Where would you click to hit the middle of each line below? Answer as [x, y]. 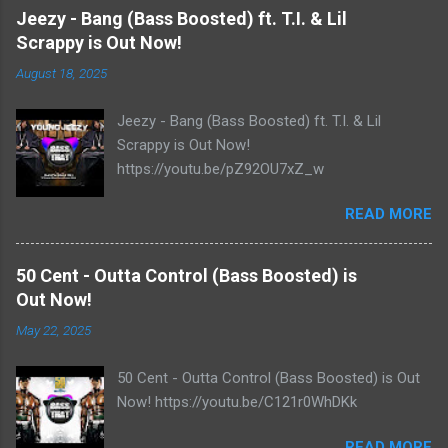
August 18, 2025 [61, 72]
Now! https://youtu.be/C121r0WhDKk [237, 401]
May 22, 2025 [53, 329]
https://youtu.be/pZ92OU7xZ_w [221, 168]
